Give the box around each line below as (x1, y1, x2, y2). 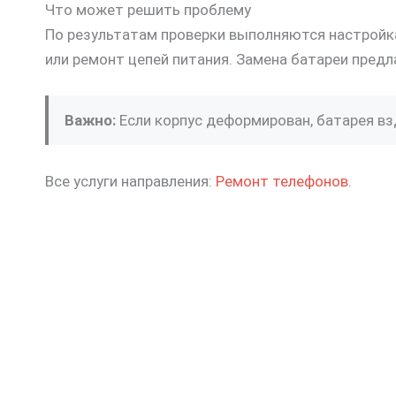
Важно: (65, 111, 116, 130)
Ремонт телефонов (216, 172, 348, 191)
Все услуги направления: (45, 172, 216, 191)
